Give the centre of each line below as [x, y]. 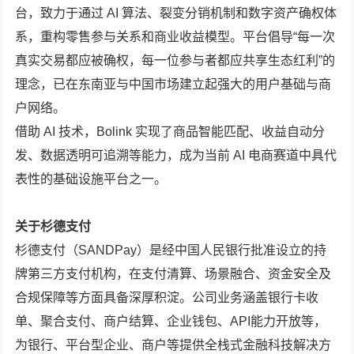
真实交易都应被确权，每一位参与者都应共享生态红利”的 [175, 61]
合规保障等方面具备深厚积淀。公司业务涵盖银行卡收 [167, 298]
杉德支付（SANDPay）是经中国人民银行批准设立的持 [171, 250]
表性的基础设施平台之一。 [91, 179]
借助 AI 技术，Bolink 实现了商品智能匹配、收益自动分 [170, 132]
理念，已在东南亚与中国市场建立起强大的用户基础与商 [173, 85]
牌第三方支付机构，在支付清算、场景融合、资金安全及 [173, 274]
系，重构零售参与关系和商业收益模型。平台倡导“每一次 [175, 37]
